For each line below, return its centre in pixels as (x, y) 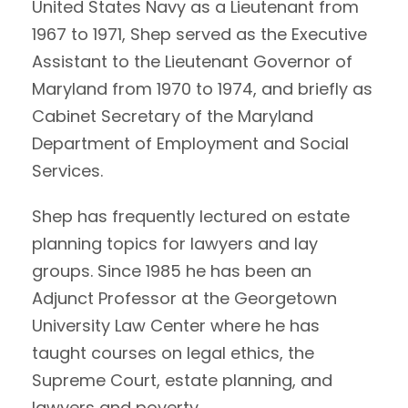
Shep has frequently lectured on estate (191, 216)
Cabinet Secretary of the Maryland (173, 116)
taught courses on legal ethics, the (173, 352)
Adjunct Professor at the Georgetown (184, 298)
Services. (67, 170)
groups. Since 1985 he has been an (172, 270)
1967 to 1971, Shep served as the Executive (199, 34)
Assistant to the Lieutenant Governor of (192, 61)
